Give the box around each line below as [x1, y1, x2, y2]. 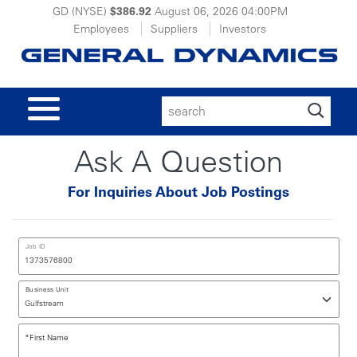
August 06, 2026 [154, 4, 238, 18]
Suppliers [151, 22, 198, 36]
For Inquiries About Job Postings [68, 182, 289, 201]
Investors [219, 22, 266, 36]
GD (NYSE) [52, 4, 110, 18]
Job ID [25, 241, 45, 251]
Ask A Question [74, 142, 283, 180]
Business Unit [25, 284, 68, 294]
